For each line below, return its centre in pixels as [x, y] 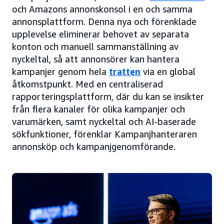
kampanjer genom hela [60, 71]
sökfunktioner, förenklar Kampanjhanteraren [104, 134]
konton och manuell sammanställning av [95, 46]
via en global [168, 71]
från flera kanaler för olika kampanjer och [98, 109]
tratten [125, 71]
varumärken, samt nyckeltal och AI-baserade [104, 121]
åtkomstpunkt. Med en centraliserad [87, 84]
